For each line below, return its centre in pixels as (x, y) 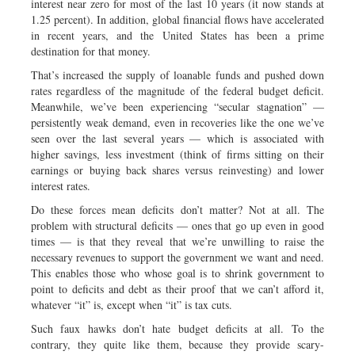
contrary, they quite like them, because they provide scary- (177, 344)
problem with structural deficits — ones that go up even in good (177, 225)
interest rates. (61, 185)
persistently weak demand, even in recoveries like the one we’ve (177, 122)
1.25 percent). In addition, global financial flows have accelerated (177, 19)
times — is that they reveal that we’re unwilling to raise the (177, 241)
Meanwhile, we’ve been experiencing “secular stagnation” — (177, 106)
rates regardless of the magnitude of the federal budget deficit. (177, 90)
